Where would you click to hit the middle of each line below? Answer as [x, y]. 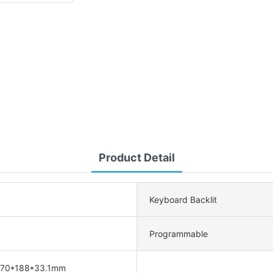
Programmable [179, 234]
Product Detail [136, 158]
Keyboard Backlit [183, 200]
